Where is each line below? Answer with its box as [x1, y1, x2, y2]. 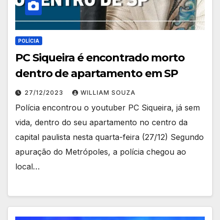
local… [15, 161, 40, 171]
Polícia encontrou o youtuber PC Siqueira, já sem [15, 102, 200, 112]
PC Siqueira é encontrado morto [15, 51, 185, 64]
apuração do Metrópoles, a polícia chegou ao [15, 146, 186, 157]
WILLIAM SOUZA [81, 88, 136, 96]
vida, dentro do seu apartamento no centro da [15, 117, 188, 127]
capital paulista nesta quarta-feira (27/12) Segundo [15, 132, 204, 142]
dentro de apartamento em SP [15, 66, 178, 80]
